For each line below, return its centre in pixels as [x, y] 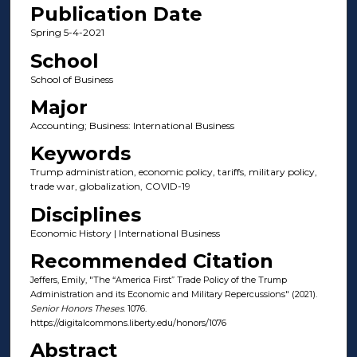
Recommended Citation [151, 261]
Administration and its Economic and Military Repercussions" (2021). [173, 294]
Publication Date [116, 14]
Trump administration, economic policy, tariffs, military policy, [173, 172]
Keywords [80, 154]
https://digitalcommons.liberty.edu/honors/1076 [128, 323]
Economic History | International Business [125, 233]
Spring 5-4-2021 [67, 33]
